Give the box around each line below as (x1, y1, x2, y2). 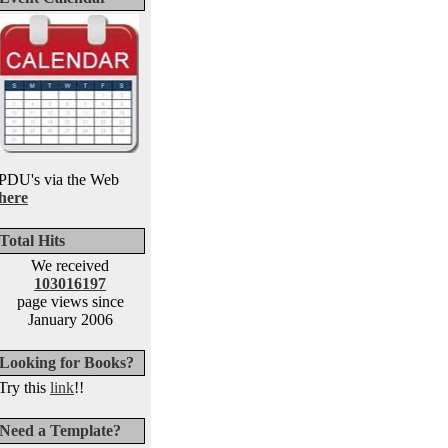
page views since (16, 293, 124, 310)
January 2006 (27, 311, 113, 328)
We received (31, 257, 109, 274)
